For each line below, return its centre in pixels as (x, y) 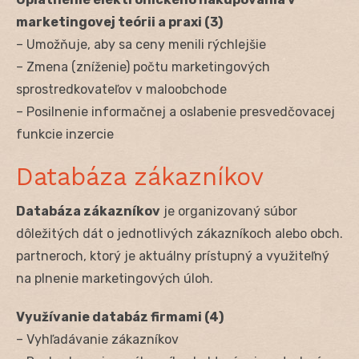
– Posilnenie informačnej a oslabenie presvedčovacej (175, 111)
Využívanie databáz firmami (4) (120, 317)
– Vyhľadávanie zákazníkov (97, 339)
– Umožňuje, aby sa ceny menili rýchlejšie (141, 44)
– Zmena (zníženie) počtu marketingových (143, 67)
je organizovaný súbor (229, 211)
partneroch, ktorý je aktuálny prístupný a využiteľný (173, 256)
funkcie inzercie (65, 134)
